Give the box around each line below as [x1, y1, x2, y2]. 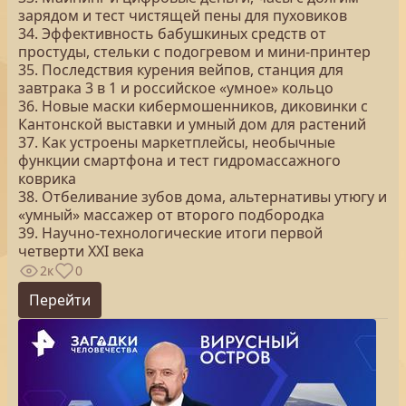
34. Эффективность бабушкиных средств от [18, 24, 326, 43]
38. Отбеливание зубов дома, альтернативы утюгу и [18, 187, 387, 207]
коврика [18, 169, 76, 188]
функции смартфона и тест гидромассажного [18, 150, 341, 170]
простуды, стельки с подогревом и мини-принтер [18, 42, 371, 62]
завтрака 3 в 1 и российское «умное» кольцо [18, 78, 333, 98]
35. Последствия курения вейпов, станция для [18, 60, 343, 80]
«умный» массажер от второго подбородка [18, 205, 324, 225]
